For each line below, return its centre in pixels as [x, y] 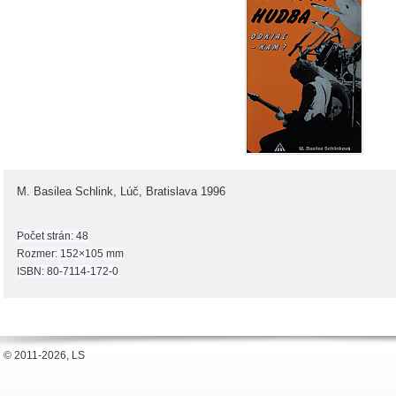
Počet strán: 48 [53, 236]
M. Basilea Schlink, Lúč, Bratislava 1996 [121, 191]
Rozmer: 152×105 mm [70, 254]
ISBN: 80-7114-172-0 [68, 271]
